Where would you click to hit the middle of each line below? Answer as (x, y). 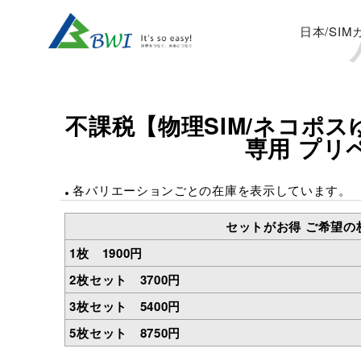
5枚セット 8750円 (125, 333)
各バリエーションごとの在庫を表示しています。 (212, 190)
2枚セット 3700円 (125, 280)
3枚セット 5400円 (125, 306)
